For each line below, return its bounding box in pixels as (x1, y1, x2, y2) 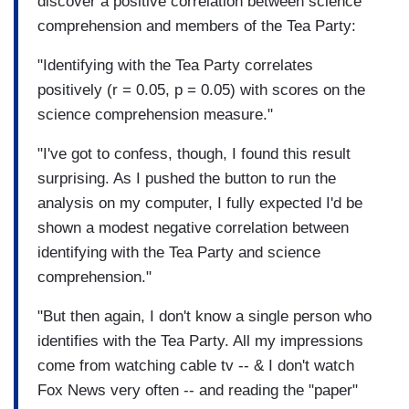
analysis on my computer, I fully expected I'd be (37, 194, 362, 212)
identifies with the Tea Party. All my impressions (37, 331, 363, 350)
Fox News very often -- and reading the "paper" (37, 381, 358, 399)
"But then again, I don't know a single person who (37, 307, 372, 325)
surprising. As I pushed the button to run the (37, 169, 336, 187)
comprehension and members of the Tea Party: (37, 16, 356, 35)
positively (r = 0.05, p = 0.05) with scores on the (37, 80, 365, 99)
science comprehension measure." (37, 105, 273, 123)
